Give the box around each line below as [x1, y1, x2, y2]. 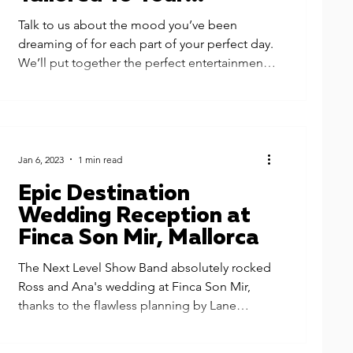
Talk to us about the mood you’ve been [17, 17, 237, 32]
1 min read [77, 153, 122, 165]
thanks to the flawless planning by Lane [17, 298, 236, 313]
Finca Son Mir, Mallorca [17, 227, 259, 249]
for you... [17, 74, 67, 89]
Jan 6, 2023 [17, 153, 64, 165]
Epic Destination [17, 183, 190, 205]
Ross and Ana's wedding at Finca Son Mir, [17, 279, 251, 294]
